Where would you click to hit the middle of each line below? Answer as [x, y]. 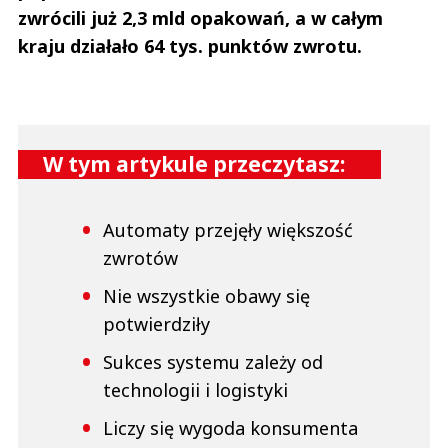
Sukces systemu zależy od [213, 362]
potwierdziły [156, 324]
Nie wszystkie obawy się [206, 296]
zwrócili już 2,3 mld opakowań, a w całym [200, 18]
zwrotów [140, 258]
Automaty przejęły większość [228, 230]
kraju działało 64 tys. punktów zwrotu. [190, 46]
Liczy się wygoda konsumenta [230, 428]
